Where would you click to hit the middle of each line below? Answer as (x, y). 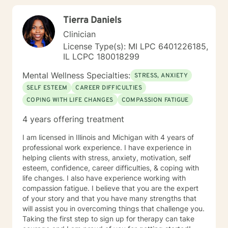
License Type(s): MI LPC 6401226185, (136, 46)
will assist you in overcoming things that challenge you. (113, 208)
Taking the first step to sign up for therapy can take (108, 219)
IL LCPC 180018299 (101, 56)
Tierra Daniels (92, 21)
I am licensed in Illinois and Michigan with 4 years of (108, 137)
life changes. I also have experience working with (104, 178)
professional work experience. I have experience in (107, 147)
